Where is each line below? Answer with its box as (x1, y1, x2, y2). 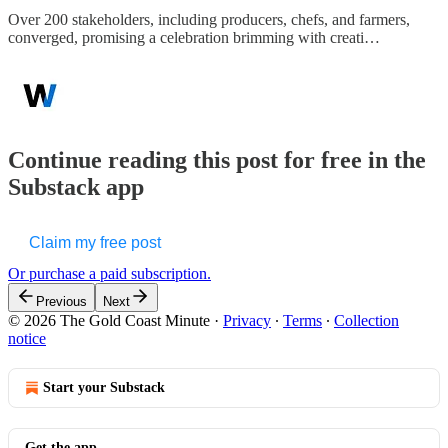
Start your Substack (43, 379, 165, 395)
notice (8, 329, 46, 347)
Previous (36, 293, 87, 309)
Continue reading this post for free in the (8, 146, 426, 173)
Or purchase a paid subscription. (8, 264, 211, 282)
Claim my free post (29, 233, 161, 251)
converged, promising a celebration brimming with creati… (8, 28, 380, 46)
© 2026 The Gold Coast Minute (8, 311, 210, 329)
